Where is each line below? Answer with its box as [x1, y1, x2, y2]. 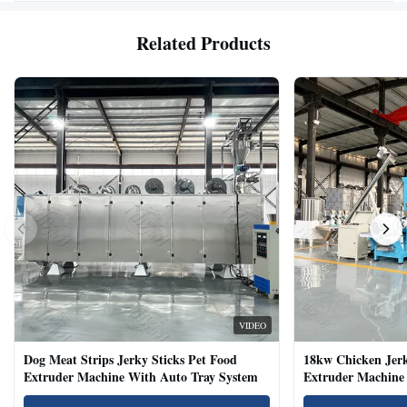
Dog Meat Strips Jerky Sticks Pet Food [24, 349, 237, 369]
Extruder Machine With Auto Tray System [24, 366, 258, 386]
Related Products [136, 30, 271, 57]
